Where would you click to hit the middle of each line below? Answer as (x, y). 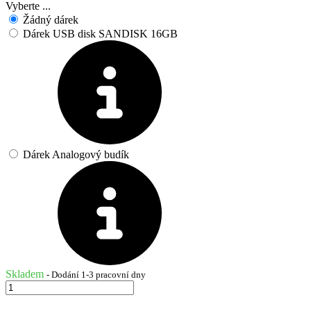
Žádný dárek (51, 19)
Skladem (25, 274)
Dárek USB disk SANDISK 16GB (100, 33)
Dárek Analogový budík (76, 154)
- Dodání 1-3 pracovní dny (96, 274)
